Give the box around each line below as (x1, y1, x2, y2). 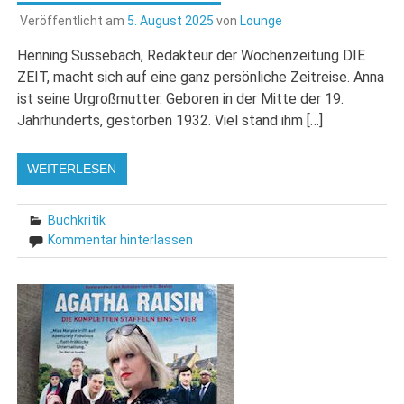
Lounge (239, 13, 282, 28)
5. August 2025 (126, 13, 214, 28)
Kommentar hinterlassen (48, 232, 194, 247)
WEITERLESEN (27, 161, 117, 176)
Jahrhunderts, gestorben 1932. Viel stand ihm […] (17, 111, 324, 129)
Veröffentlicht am (19, 13, 127, 28)
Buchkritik (48, 212, 106, 227)
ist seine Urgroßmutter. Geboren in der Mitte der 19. (17, 89, 344, 107)
